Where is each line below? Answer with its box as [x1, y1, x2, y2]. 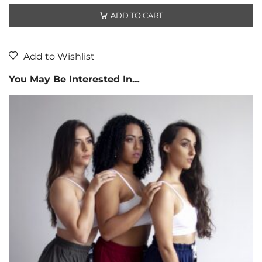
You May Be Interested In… [9, 74, 140, 85]
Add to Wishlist [23, 51, 95, 63]
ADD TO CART [110, 10, 163, 20]
